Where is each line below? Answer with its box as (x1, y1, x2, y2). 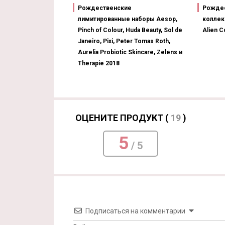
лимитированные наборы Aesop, (78, 16, 177, 23)
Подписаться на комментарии (85, 207, 185, 215)
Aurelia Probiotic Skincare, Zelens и (78, 49, 182, 56)
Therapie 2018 (78, 60, 120, 67)
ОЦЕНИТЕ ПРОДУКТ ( (75, 113, 171, 124)
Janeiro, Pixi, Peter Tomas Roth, (78, 38, 170, 45)
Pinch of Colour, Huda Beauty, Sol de (78, 27, 182, 34)
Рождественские (78, 5, 132, 12)
